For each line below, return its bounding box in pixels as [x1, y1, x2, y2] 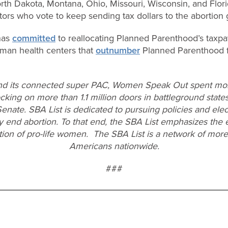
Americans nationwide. [69, 139, 159, 152]
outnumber [96, 44, 140, 56]
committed [12, 32, 55, 44]
